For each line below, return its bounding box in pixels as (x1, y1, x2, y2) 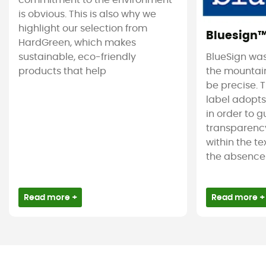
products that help (18, 66, 106, 77)
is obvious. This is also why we (18, 9, 156, 20)
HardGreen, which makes (18, 38, 136, 48)
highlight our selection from (18, 24, 147, 34)
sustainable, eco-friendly (18, 52, 136, 62)
